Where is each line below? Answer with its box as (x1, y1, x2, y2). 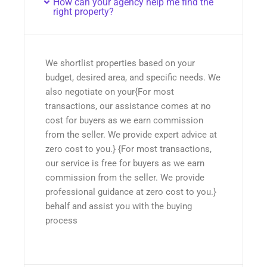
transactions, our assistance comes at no (45, 101, 211, 112)
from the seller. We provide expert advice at (45, 129, 217, 141)
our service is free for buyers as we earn (45, 158, 204, 169)
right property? (52, 6, 114, 18)
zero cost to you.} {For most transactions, (45, 144, 212, 155)
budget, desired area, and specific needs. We (45, 72, 221, 83)
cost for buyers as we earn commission (45, 115, 203, 126)
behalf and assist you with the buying (45, 201, 192, 212)
